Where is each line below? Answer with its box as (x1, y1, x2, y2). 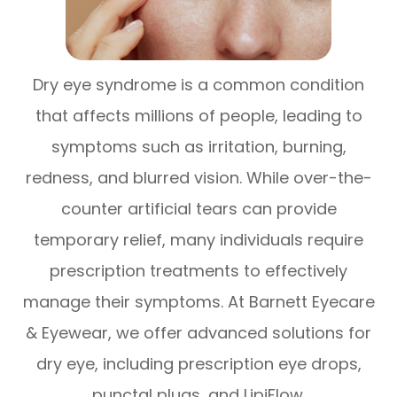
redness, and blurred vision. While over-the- (25, 167, 372, 190)
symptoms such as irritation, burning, (51, 136, 346, 159)
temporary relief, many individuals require (34, 229, 363, 252)
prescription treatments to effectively (50, 260, 347, 283)
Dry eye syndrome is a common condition (33, 74, 364, 97)
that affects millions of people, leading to (35, 105, 362, 128)
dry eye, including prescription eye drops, (35, 353, 362, 376)
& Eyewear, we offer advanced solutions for (26, 322, 371, 345)
